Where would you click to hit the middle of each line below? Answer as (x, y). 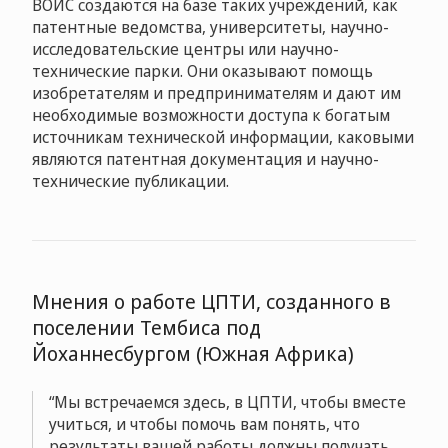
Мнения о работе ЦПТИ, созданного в (211, 301)
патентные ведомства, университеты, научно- (210, 27)
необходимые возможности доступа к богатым (211, 115)
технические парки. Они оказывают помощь (202, 71)
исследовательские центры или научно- (185, 49)
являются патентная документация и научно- (205, 159)
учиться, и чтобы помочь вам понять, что (204, 424)
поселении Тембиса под (146, 327)
